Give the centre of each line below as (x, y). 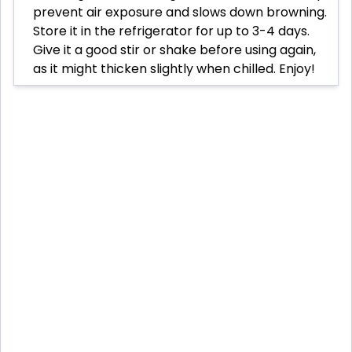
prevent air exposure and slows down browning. (180, 13)
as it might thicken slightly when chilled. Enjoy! (174, 69)
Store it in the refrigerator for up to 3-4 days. (171, 31)
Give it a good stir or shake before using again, (174, 50)
